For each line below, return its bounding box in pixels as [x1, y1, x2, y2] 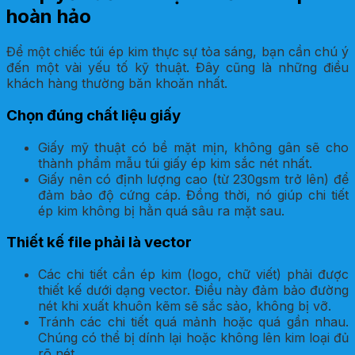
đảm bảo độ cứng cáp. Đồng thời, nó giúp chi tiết [38, 186, 349, 203]
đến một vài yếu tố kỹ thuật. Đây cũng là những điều [6, 59, 349, 76]
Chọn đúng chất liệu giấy [6, 105, 181, 124]
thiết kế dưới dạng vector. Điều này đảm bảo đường [38, 282, 349, 299]
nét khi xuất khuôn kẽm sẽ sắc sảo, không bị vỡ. [38, 298, 331, 315]
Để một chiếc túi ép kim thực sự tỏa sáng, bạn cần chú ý [6, 44, 349, 60]
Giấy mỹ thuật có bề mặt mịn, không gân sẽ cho [38, 139, 349, 155]
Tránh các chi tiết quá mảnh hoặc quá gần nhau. [38, 314, 349, 330]
